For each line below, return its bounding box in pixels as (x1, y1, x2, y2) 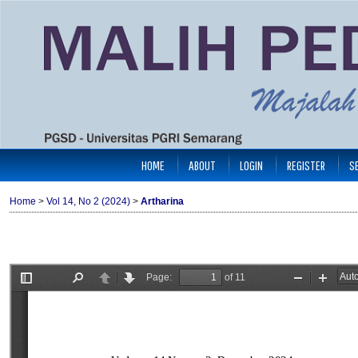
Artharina (141, 195, 184, 207)
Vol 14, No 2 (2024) (46, 195, 130, 207)
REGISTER (287, 157, 325, 173)
